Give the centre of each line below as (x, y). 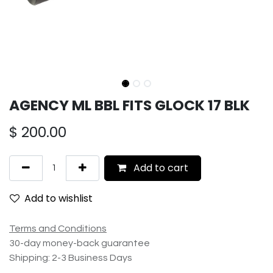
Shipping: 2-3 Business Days (71, 258)
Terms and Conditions (58, 229)
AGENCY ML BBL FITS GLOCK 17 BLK (129, 105)
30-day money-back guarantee (80, 243)
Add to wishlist (58, 199)
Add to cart (160, 168)
